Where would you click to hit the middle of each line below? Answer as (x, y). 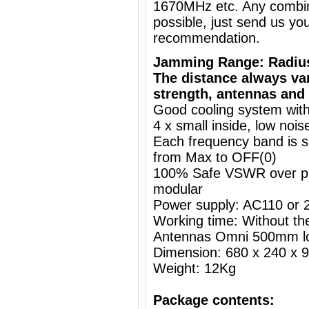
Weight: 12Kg (195, 268)
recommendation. (207, 38)
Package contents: (214, 300)
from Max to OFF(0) (215, 157)
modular (178, 189)
